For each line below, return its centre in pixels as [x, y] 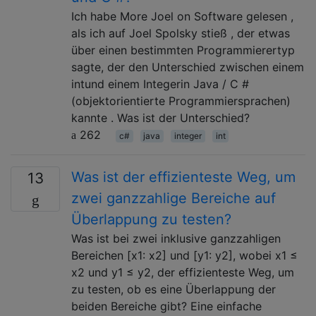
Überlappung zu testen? [151, 219]
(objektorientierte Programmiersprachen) [181, 101]
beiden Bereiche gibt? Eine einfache [166, 306]
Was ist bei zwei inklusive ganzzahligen [176, 238]
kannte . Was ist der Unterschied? [160, 117]
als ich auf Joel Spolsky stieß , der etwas [181, 33]
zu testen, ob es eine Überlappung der [174, 289]
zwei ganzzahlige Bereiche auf [174, 198]
